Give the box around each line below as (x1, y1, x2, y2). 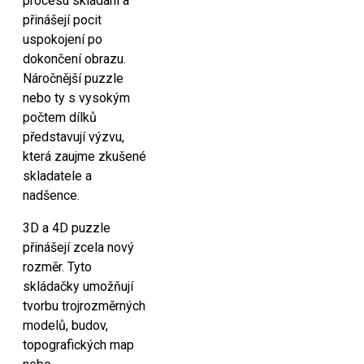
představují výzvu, (23, 129, 124, 145)
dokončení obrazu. (23, 51, 126, 67)
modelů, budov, (23, 318, 108, 333)
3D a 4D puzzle (23, 220, 110, 236)
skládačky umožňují (23, 279, 133, 294)
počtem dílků (23, 110, 97, 125)
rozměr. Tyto (23, 259, 92, 275)
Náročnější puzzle (23, 71, 123, 86)
